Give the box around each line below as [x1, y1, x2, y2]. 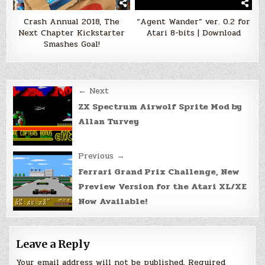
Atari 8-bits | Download [146, 26, 241, 39]
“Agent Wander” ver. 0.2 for [136, 15, 250, 28]
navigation [12, 99, 104, 121]
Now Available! [78, 194, 148, 208]
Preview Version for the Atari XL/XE [78, 179, 247, 193]
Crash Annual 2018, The [24, 15, 120, 28]
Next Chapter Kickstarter [18, 26, 125, 39]
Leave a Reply [16, 237, 91, 251]
